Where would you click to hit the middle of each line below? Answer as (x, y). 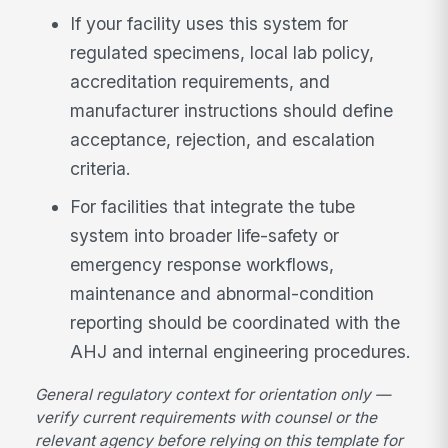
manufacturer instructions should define (232, 110)
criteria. (101, 168)
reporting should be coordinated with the (235, 322)
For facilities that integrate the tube (213, 206)
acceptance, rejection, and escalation (223, 139)
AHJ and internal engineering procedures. (241, 351)
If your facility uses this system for (209, 23)
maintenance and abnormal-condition (222, 293)
